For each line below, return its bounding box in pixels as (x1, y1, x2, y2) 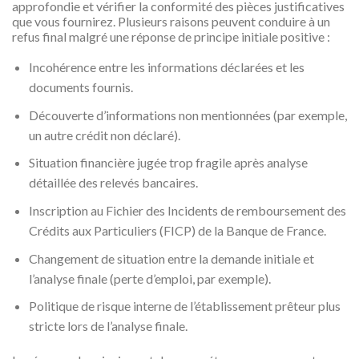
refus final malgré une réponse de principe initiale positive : (12, 29, 330, 45)
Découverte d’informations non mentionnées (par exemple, (28, 107, 347, 123)
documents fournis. (28, 79, 133, 95)
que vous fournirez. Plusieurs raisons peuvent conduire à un (12, 14, 330, 30)
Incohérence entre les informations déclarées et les (28, 59, 305, 75)
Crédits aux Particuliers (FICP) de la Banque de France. (28, 223, 326, 239)
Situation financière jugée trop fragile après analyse (28, 155, 308, 171)
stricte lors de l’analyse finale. (28, 318, 188, 334)
